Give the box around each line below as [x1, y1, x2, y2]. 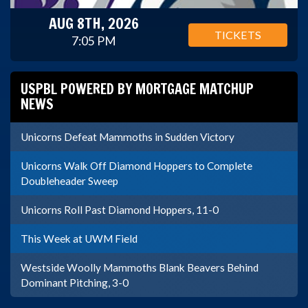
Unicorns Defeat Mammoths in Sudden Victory [21, 131, 234, 144]
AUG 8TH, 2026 [49, 12, 140, 34]
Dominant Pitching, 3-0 [21, 276, 129, 289]
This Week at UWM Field [21, 232, 137, 245]
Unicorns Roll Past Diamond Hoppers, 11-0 [21, 203, 219, 217]
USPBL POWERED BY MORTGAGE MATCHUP [21, 79, 254, 100]
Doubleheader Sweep [21, 175, 118, 188]
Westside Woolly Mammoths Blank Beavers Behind [21, 261, 258, 274]
